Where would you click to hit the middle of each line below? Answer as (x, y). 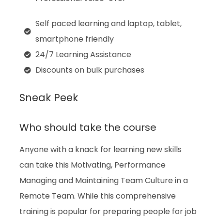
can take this (45, 165)
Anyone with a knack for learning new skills (101, 150)
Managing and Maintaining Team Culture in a (104, 181)
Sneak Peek (49, 98)
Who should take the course (88, 128)
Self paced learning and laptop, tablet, (108, 24)
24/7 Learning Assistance (83, 55)
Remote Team (47, 196)
